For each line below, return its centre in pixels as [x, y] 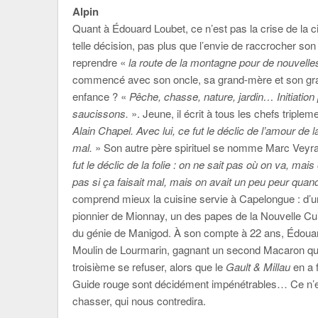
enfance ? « [101, 96]
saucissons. [100, 113]
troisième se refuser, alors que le [149, 267]
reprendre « [100, 62]
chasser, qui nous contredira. [139, 301]
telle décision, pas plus [126, 45]
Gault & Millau [258, 267]
